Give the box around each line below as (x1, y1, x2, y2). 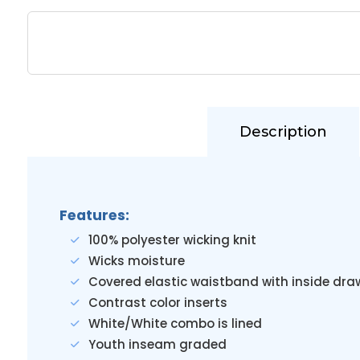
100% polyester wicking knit (88, 231, 256, 248)
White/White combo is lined (88, 315, 262, 332)
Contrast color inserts (88, 294, 227, 311)
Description (239, 123, 327, 141)
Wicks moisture (88, 252, 185, 269)
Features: (59, 206, 129, 225)
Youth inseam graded (88, 336, 227, 353)
